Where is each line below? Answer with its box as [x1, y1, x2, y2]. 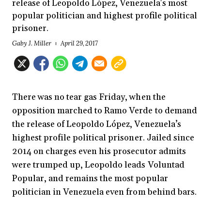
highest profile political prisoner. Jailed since [12, 132, 194, 144]
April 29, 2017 [60, 39, 98, 48]
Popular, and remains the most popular [12, 173, 168, 185]
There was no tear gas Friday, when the [12, 92, 166, 103]
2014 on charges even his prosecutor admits [12, 146, 186, 157]
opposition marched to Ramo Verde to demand [12, 105, 197, 117]
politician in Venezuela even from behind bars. [12, 186, 199, 198]
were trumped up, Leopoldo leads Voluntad [12, 159, 185, 171]
